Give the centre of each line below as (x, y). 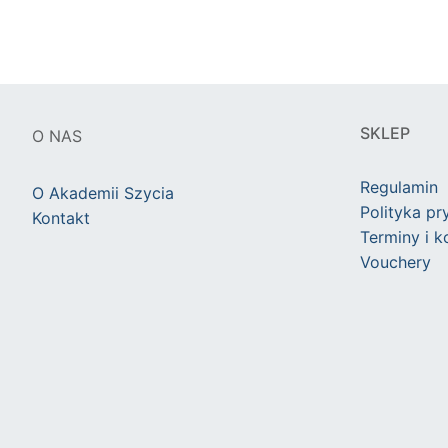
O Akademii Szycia (103, 193)
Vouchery (395, 262)
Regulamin (398, 187)
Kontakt (61, 218)
